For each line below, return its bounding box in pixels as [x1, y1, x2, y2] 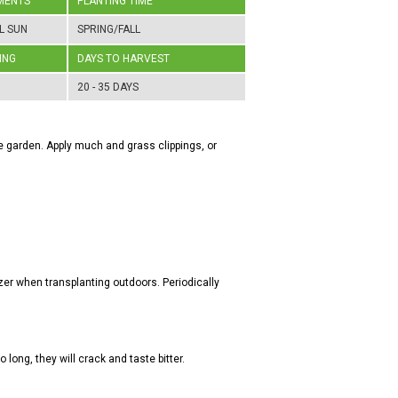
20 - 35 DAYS [77, 81, 139, 93]
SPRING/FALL [77, 23, 140, 36]
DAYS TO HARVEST [77, 52, 170, 65]
